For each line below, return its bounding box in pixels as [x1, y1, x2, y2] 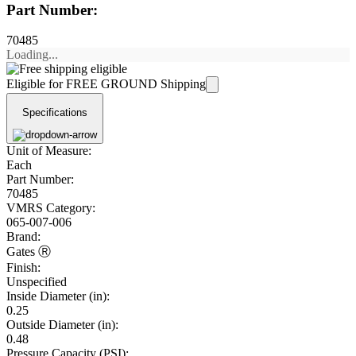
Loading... [6, 48, 58, 62]
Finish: [6, 261, 41, 275]
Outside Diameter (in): [6, 318, 118, 332]
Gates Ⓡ [6, 245, 51, 259]
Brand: [6, 230, 41, 244]
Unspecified [6, 275, 67, 289]
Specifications [22, 106, 87, 118]
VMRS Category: [6, 201, 95, 215]
